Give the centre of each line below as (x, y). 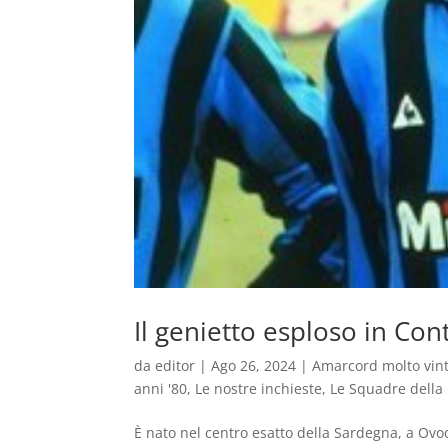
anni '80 (161, 388)
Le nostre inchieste (259, 388)
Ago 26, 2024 (254, 365)
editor (175, 365)
